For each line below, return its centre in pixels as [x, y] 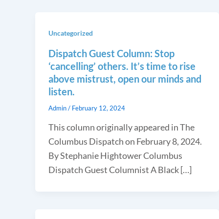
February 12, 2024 [99, 108]
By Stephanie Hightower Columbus [115, 155]
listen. [62, 91]
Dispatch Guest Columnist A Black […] [120, 169]
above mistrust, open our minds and [125, 78]
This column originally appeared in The [121, 127]
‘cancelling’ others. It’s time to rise [122, 66]
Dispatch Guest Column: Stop [111, 53]
